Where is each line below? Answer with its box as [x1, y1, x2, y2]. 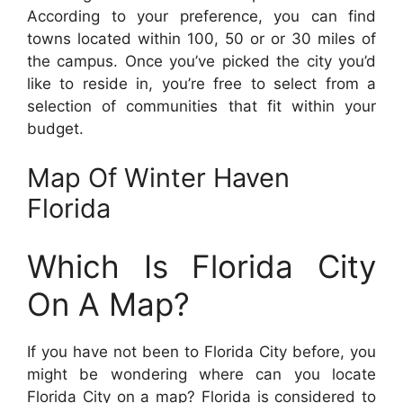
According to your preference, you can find [27, 6, 376, 25]
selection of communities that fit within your [27, 96, 376, 115]
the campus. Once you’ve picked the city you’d [27, 51, 376, 70]
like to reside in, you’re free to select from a [27, 74, 376, 93]
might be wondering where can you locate [27, 364, 376, 383]
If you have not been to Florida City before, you [27, 342, 376, 361]
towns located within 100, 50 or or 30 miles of [27, 29, 376, 48]
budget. [27, 119, 84, 138]
